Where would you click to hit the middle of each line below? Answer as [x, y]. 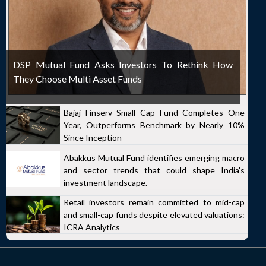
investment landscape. [105, 182]
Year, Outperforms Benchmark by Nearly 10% [154, 125]
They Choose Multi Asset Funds [77, 79]
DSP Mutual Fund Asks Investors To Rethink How [123, 64]
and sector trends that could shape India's [154, 170]
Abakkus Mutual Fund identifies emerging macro [154, 157]
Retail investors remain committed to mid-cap [154, 202]
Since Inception [93, 137]
